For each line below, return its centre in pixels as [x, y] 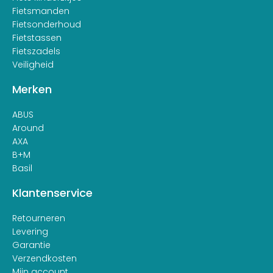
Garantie [31, 245]
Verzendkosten [44, 258]
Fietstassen [37, 37]
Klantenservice [52, 193]
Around [28, 128]
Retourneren [39, 218]
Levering [30, 231]
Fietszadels [36, 51]
